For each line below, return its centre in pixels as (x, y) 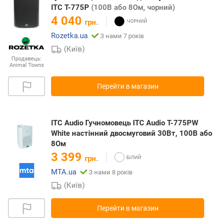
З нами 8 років (111, 172)
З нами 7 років (122, 36)
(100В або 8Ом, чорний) (133, 8)
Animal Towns (27, 65)
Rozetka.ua (69, 36)
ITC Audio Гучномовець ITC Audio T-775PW (125, 123)
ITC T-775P (71, 8)
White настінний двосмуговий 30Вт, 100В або (132, 133)
